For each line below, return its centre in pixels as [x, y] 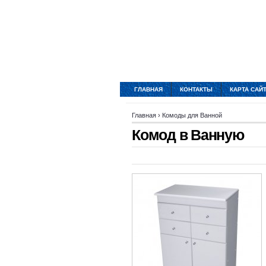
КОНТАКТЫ [196, 89]
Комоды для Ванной [192, 115]
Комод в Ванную [188, 135]
